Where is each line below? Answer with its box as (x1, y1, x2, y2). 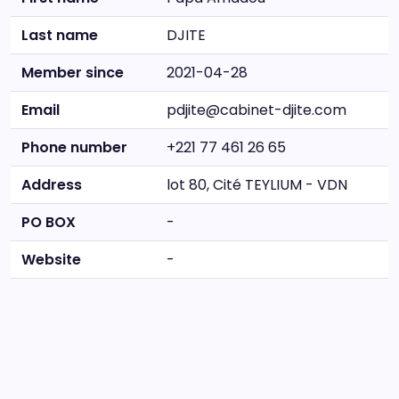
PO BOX (21, 212, 76, 233)
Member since (21, 62, 124, 84)
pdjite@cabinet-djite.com (167, 100, 346, 121)
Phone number (21, 137, 127, 159)
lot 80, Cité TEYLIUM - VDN (167, 175, 347, 196)
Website (21, 249, 81, 271)
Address (21, 175, 82, 196)
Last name (21, 25, 98, 46)
